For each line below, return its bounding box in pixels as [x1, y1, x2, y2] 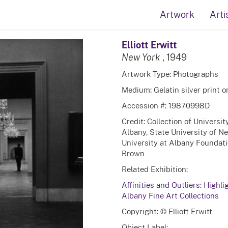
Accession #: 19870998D [121, 101, 210, 110]
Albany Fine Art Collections [121, 191, 219, 200]
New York [121, 52, 160, 63]
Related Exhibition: [121, 164, 188, 174]
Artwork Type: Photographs [121, 69, 218, 78]
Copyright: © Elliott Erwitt [121, 207, 212, 216]
